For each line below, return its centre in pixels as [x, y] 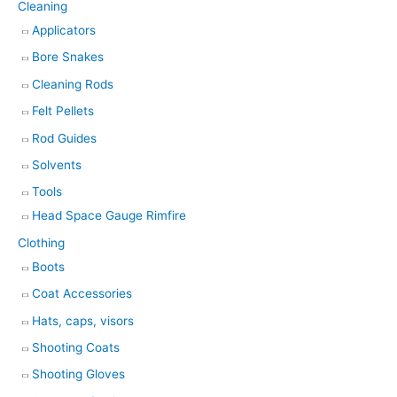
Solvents [57, 165]
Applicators [64, 30]
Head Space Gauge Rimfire [109, 216]
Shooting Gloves [78, 374]
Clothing [41, 242]
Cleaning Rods [73, 84]
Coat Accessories [82, 294]
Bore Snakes [68, 57]
